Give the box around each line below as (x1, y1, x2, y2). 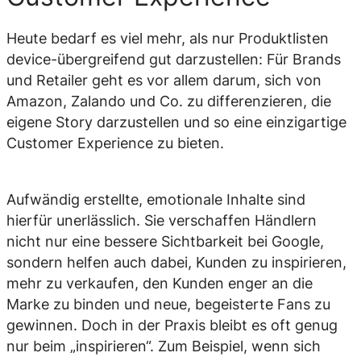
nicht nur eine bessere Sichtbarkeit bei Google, (6, 232, 324, 250)
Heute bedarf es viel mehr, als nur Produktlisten (6, 29, 329, 47)
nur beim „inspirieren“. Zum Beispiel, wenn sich (6, 337, 321, 355)
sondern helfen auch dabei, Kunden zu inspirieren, (6, 253, 346, 271)
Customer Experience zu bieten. (6, 134, 224, 151)
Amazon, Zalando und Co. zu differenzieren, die (6, 92, 331, 110)
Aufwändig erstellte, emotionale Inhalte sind (6, 190, 305, 208)
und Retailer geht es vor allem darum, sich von (6, 71, 322, 89)
